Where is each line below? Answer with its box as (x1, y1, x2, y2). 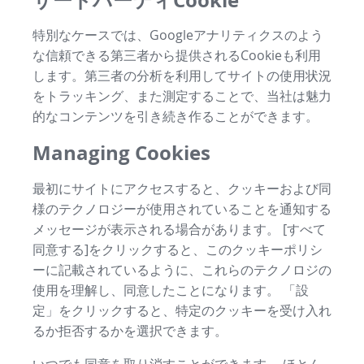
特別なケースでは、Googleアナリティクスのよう (32, 26, 323, 45)
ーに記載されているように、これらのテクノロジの (32, 261, 331, 279)
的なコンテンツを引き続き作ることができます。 (32, 107, 318, 126)
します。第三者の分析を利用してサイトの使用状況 (32, 67, 331, 85)
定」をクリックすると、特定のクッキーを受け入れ (32, 301, 331, 320)
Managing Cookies (32, 139, 210, 167)
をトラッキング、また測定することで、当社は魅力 (32, 87, 331, 106)
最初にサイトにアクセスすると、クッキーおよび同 (32, 180, 331, 198)
